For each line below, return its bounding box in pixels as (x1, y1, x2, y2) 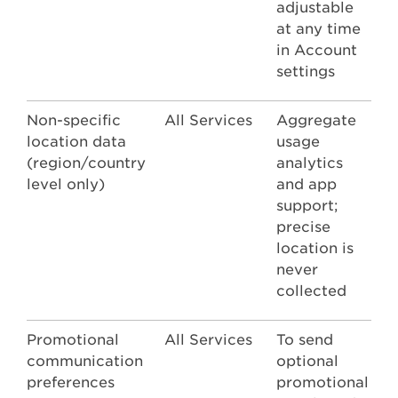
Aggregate (276, 112, 356, 130)
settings (276, 63, 335, 81)
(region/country (27, 155, 146, 172)
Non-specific (27, 112, 121, 130)
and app (276, 176, 337, 194)
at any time (276, 20, 361, 38)
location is (276, 240, 354, 258)
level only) (27, 176, 105, 194)
